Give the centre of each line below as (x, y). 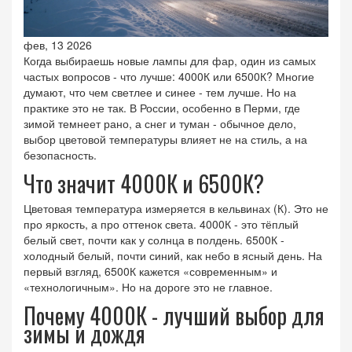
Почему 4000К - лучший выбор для (174, 316)
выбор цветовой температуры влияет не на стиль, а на (165, 139)
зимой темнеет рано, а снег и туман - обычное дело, (160, 124)
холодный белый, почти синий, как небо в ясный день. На (173, 256)
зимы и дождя (84, 334)
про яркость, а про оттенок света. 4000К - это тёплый (161, 224)
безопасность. (60, 155)
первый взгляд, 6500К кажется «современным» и (150, 271)
